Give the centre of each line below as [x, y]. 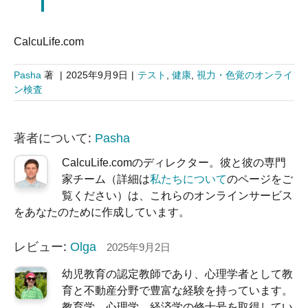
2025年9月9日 [97, 75]
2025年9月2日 [139, 247]
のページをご [260, 179]
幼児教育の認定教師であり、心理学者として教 [177, 274]
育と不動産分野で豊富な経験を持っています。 [177, 290]
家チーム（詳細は [106, 179]
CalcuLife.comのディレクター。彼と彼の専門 [174, 163]
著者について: [54, 138]
